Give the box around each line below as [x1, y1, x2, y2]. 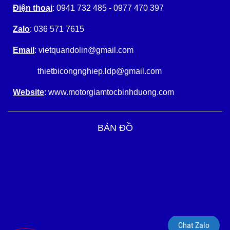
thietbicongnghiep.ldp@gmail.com [13, 67, 162, 75]
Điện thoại [13, 4, 52, 12]
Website [13, 88, 44, 97]
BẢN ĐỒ [97, 123, 133, 133]
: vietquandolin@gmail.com [34, 46, 133, 54]
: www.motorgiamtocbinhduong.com [44, 88, 174, 97]
